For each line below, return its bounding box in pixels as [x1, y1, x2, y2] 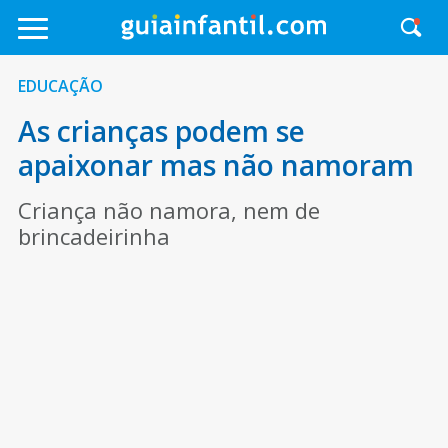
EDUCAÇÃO [17, 75, 103, 97]
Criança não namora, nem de [17, 195, 320, 225]
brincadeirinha [17, 221, 170, 251]
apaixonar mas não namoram [17, 146, 414, 184]
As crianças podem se [17, 112, 305, 150]
